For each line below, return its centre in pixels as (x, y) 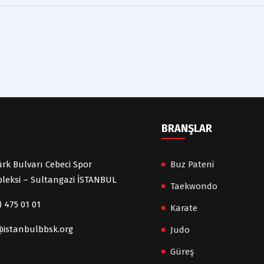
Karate (184, 208)
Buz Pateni (192, 164)
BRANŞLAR (187, 128)
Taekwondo (194, 186)
